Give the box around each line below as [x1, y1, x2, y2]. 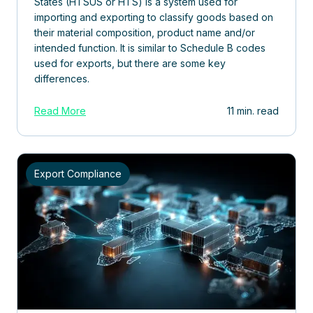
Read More [34, 104, 86, 117]
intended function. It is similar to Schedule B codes [34, 41, 265, 54]
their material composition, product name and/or [34, 26, 255, 38]
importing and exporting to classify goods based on [34, 10, 273, 23]
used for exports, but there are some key [34, 57, 226, 69]
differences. [34, 72, 89, 85]
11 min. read [227, 104, 279, 117]
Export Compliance [34, 167, 122, 180]
